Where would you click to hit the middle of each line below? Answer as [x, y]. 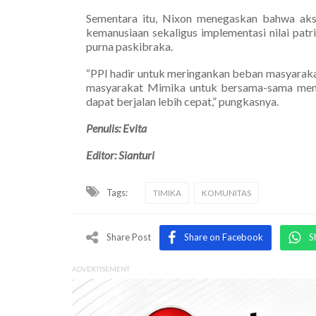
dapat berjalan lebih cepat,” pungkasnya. [182, 101]
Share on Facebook [224, 237]
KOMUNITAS [226, 193]
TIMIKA [167, 193]
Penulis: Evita [116, 128]
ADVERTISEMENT [101, 268]
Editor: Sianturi [120, 154]
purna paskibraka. [129, 46]
